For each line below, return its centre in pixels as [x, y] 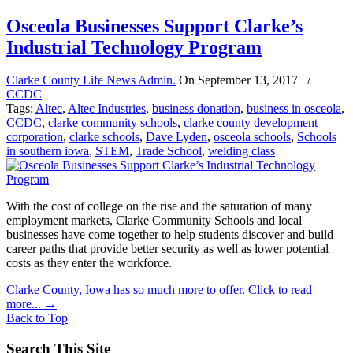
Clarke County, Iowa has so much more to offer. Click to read [159, 290]
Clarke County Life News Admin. [91, 80]
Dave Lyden [176, 137]
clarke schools [104, 137]
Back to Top [37, 318]
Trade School [169, 151]
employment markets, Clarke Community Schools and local [154, 221]
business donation [196, 109]
